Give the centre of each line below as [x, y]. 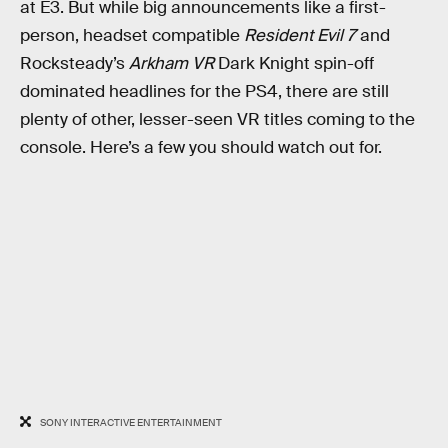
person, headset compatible [132, 35]
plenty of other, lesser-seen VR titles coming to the [217, 119]
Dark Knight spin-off [294, 63]
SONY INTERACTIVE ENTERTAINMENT [130, 422]
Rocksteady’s [74, 63]
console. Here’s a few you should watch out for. [201, 147]
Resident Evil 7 [300, 35]
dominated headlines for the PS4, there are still [204, 91]
